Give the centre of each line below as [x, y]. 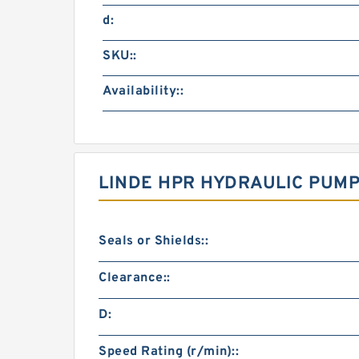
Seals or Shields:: [153, 241]
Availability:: [143, 91]
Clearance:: [135, 278]
